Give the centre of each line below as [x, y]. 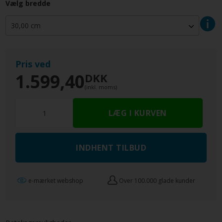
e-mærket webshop [56, 180]
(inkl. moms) [101, 87]
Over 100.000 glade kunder [157, 180]
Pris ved [33, 64]
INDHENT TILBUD [111, 148]
